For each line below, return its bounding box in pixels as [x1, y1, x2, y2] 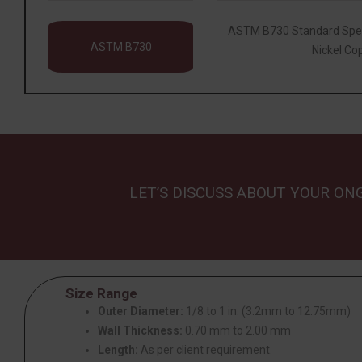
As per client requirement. [138, 343, 272, 356]
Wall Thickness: [98, 323, 183, 337]
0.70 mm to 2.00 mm [183, 323, 291, 337]
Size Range [65, 284, 137, 301]
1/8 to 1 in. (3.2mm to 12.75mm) [183, 304, 351, 318]
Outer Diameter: [98, 304, 183, 318]
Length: [98, 343, 138, 356]
